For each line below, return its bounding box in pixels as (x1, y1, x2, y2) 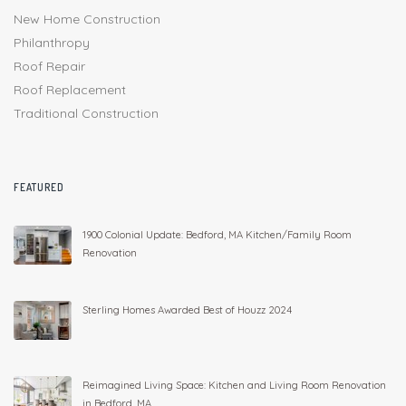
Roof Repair (14, 58, 85, 75)
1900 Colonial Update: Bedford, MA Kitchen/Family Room (82, 228, 352, 242)
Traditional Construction (14, 105, 159, 122)
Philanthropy (14, 34, 90, 52)
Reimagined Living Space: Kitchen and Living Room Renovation (82, 379, 386, 392)
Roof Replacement (14, 82, 126, 99)
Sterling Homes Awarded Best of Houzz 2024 (82, 304, 292, 317)
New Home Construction (14, 11, 160, 28)
